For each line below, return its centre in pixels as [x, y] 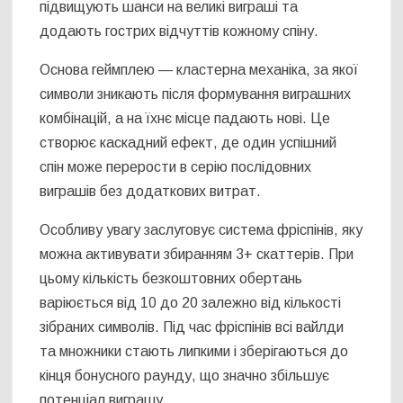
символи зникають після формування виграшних [196, 94]
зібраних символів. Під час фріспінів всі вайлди [192, 327]
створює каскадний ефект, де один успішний [188, 142]
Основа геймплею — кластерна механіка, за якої [199, 69]
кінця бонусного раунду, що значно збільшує [185, 375]
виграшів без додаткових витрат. [151, 191]
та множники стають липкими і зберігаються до [194, 351]
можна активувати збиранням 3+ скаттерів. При [197, 254]
